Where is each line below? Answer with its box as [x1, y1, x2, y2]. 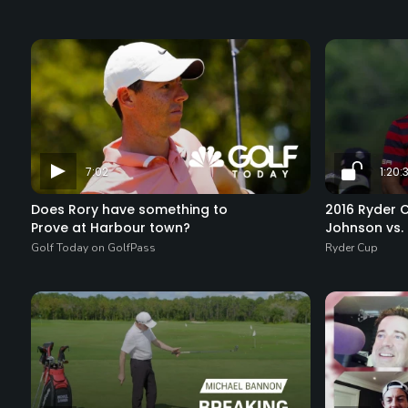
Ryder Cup [324, 240, 378, 256]
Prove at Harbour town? [30, 219, 190, 238]
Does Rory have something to [30, 200, 228, 219]
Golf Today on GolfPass [30, 240, 156, 256]
